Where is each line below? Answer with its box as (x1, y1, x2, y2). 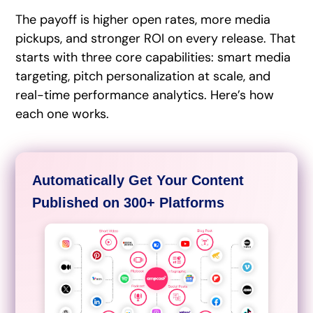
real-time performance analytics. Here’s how (15, 86, 275, 103)
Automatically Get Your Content (32, 172, 245, 188)
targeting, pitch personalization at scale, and (15, 67, 271, 85)
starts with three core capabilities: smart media (15, 48, 291, 66)
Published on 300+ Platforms (32, 194, 225, 210)
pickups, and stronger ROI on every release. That (15, 29, 296, 47)
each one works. (15, 105, 110, 122)
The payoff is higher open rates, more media (15, 10, 271, 28)
